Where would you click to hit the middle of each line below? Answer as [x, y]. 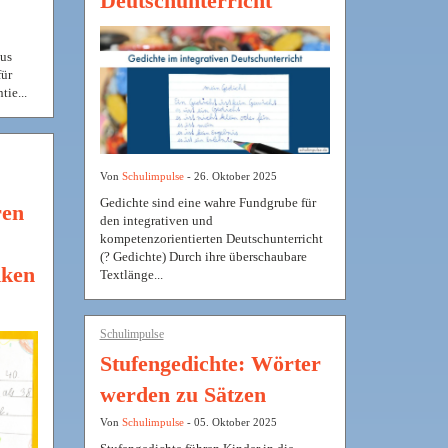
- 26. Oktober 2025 [230, 176]
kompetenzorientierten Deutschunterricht [211, 239]
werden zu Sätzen [182, 395]
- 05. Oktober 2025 [230, 422]
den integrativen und [156, 221]
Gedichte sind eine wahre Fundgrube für [207, 203]
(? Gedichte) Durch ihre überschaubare [203, 257]
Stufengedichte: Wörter [210, 364]
